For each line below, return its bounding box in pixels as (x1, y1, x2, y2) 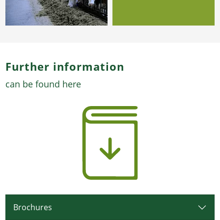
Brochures (13, 202, 53, 213)
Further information (5, 58, 125, 74)
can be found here (5, 78, 82, 90)
